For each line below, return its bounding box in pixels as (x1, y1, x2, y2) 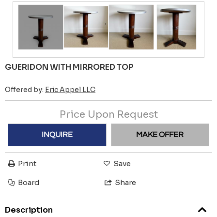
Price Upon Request (59, 108, 158, 121)
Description (5, 205, 53, 216)
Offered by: (5, 85, 45, 94)
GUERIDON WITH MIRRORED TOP (5, 62, 134, 72)
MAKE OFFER (136, 131, 184, 139)
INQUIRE (41, 131, 73, 139)
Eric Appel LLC (45, 85, 95, 94)
